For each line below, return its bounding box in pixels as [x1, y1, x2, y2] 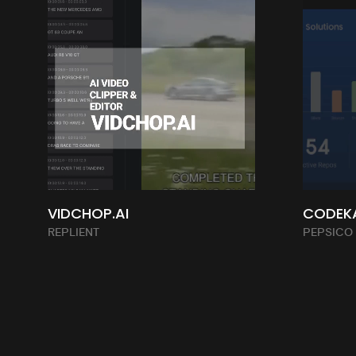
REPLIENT [48, 225, 99, 240]
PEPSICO [303, 225, 353, 240]
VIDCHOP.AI [48, 203, 129, 223]
